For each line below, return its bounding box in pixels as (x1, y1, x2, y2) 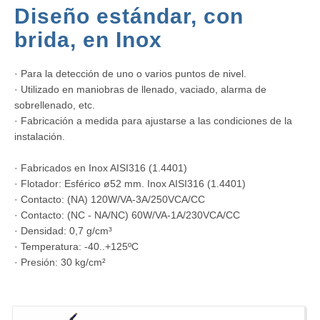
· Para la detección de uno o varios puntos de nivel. (14, 68, 246, 80)
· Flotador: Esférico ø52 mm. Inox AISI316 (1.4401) (14, 178, 246, 190)
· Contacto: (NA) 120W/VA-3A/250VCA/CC (14, 194, 205, 206)
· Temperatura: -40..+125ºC (14, 241, 139, 253)
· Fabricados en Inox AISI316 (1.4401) (14, 162, 187, 174)
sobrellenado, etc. (14, 99, 95, 111)
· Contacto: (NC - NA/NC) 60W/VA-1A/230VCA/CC (14, 209, 240, 221)
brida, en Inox (14, 28, 162, 51)
